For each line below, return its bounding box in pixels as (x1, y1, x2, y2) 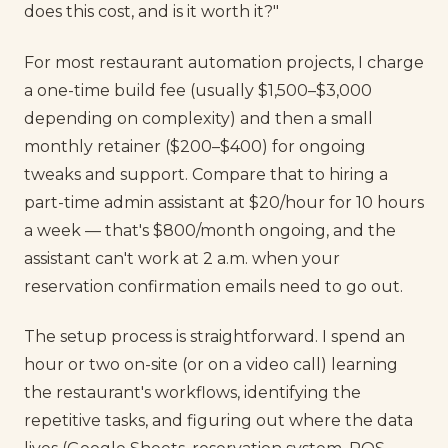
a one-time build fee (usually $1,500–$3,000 (24, 80, 372, 100)
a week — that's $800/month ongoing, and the (24, 220, 396, 240)
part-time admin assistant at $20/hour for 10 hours (24, 192, 424, 212)
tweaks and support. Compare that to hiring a (24, 164, 388, 184)
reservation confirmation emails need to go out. (24, 276, 403, 296)
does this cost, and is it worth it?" (24, 2, 279, 22)
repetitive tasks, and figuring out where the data (24, 411, 413, 431)
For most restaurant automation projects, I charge (24, 52, 424, 72)
